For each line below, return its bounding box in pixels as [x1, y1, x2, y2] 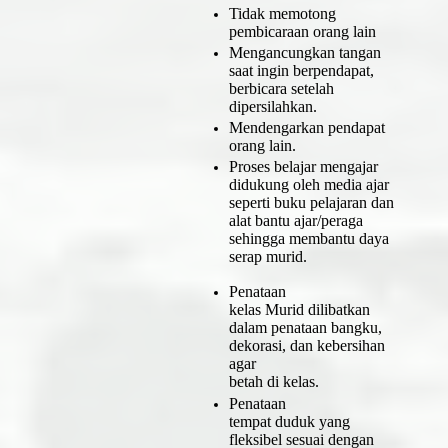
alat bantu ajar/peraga [228, 212, 363, 230]
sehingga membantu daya [228, 230, 389, 248]
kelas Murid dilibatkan [228, 301, 370, 319]
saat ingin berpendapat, [228, 61, 374, 79]
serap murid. [228, 248, 307, 266]
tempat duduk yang [228, 412, 350, 430]
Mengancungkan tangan [228, 43, 381, 61]
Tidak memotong [228, 4, 336, 22]
